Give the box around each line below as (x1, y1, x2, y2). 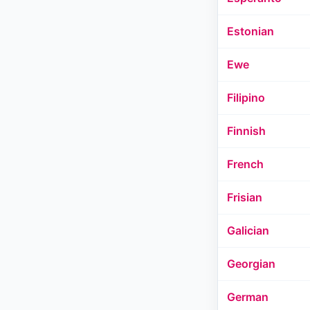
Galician (227, 224, 269, 237)
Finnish (227, 124, 266, 138)
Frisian (227, 190, 262, 204)
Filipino (227, 91, 265, 104)
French (227, 157, 264, 171)
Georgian (227, 257, 275, 271)
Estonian (227, 24, 274, 38)
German (227, 290, 268, 304)
